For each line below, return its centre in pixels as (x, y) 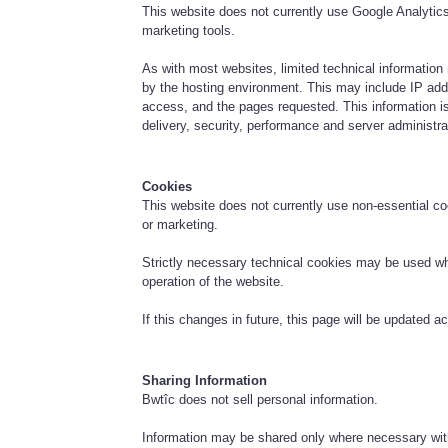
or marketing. (180, 224)
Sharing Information (205, 380)
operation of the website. (213, 281)
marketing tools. (189, 30)
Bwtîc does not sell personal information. (260, 399)
